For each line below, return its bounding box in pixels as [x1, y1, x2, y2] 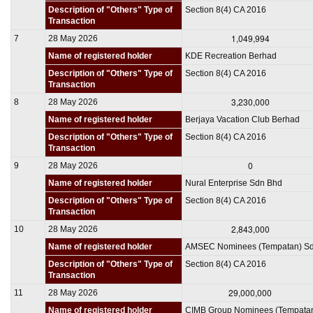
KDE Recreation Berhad [185, 50, 277, 61]
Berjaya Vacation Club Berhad [185, 114, 300, 124]
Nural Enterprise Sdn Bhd [185, 177, 282, 188]
